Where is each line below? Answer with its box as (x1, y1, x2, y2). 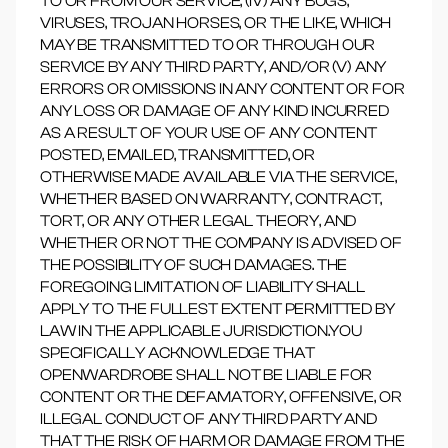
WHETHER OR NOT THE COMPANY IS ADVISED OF (40, 234, 402, 252)
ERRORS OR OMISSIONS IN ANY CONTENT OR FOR (40, 80, 405, 98)
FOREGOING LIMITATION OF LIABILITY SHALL (40, 278, 365, 296)
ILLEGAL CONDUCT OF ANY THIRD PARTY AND (40, 410, 377, 428)
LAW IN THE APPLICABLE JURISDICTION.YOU (40, 322, 362, 340)
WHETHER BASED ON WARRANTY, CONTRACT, (40, 190, 383, 208)
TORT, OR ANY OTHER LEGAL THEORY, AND (40, 212, 357, 230)
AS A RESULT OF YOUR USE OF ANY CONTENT (40, 124, 377, 142)
